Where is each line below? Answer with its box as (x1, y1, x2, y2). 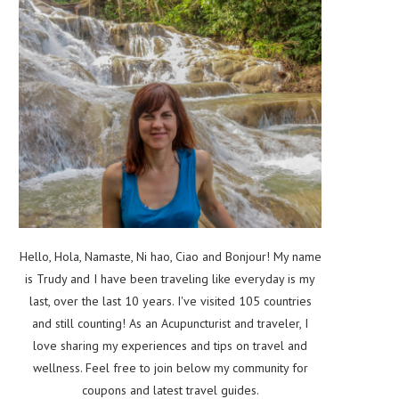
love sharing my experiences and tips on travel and (33, 338, 307, 354)
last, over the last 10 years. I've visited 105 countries (28, 293, 312, 310)
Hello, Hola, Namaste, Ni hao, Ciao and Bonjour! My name (19, 248, 322, 265)
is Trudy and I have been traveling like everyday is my (25, 271, 315, 288)
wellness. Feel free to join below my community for (32, 360, 308, 377)
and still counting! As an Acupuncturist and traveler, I (32, 315, 308, 332)
